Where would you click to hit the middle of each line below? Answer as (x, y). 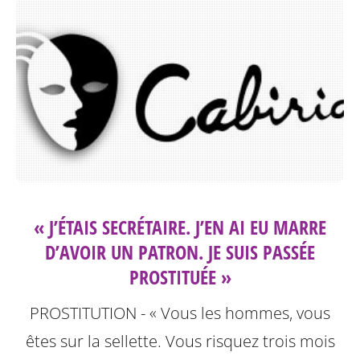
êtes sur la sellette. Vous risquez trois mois (180, 341)
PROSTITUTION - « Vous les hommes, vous (180, 313)
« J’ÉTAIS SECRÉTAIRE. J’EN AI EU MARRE (180, 227)
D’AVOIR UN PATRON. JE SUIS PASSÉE (180, 252)
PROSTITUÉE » (180, 276)
